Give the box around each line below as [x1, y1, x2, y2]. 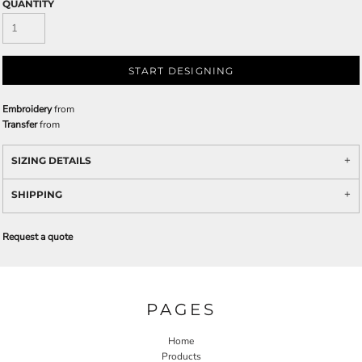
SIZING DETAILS [11, 154, 91, 167]
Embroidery [2, 103, 52, 116]
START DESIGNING [128, 65, 234, 78]
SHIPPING [11, 188, 62, 201]
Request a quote [2, 230, 73, 244]
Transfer [2, 118, 37, 132]
